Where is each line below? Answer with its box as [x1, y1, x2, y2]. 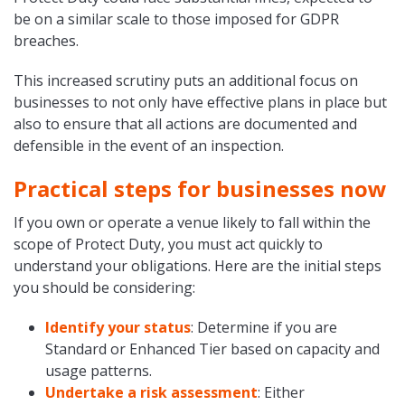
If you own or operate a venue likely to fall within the [14, 212, 371, 233]
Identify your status [44, 317, 191, 338]
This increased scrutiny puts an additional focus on [14, 71, 358, 91]
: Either [257, 382, 305, 403]
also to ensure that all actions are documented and [14, 114, 357, 135]
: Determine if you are [190, 317, 337, 338]
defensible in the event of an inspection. [14, 136, 284, 156]
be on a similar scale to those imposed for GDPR [14, 9, 339, 30]
